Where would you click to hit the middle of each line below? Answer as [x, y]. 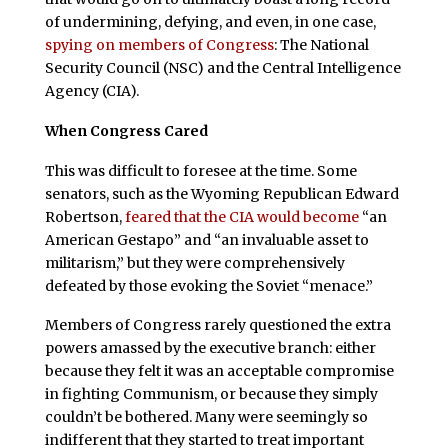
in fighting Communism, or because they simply [211, 394]
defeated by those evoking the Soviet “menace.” [208, 285]
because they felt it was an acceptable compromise [219, 371]
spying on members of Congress [159, 44]
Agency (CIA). [91, 90]
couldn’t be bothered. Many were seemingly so [206, 417]
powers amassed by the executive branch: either [210, 348]
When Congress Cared [126, 130]
